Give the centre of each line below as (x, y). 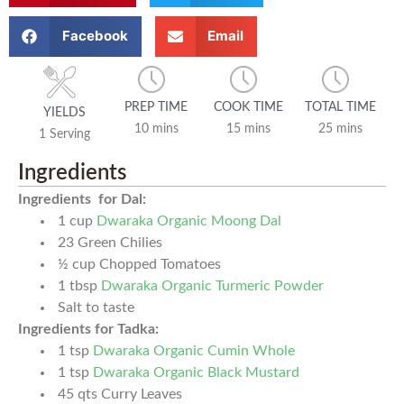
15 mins (248, 129)
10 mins (156, 129)
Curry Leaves (142, 394)
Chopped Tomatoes (160, 264)
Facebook (95, 36)
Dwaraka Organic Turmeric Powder (212, 285)
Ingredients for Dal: (82, 199)
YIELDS (64, 112)
